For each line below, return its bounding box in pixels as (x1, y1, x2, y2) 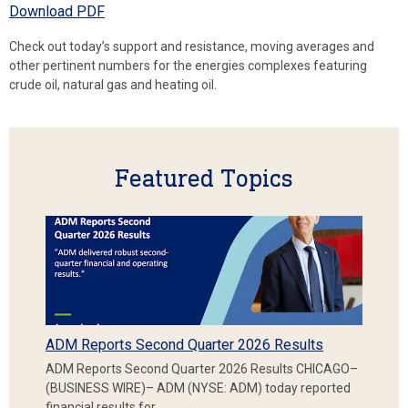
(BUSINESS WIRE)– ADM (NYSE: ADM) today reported (46, 380, 351, 395)
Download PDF (9, 2, 105, 20)
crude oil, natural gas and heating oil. (9, 76, 217, 92)
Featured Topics (115, 162, 293, 193)
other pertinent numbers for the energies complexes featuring (9, 57, 367, 73)
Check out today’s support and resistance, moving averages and (9, 38, 374, 54)
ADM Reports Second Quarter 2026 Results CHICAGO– (46, 361, 358, 376)
